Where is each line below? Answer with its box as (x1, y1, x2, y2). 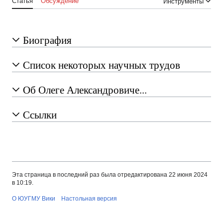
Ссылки (23, 108, 57, 122)
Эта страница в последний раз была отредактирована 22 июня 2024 (12, 171, 208, 179)
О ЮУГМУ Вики (12, 195, 55, 203)
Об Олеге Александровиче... (23, 83, 147, 97)
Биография (23, 33, 72, 47)
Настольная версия (61, 195, 117, 203)
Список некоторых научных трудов (23, 58, 180, 72)
